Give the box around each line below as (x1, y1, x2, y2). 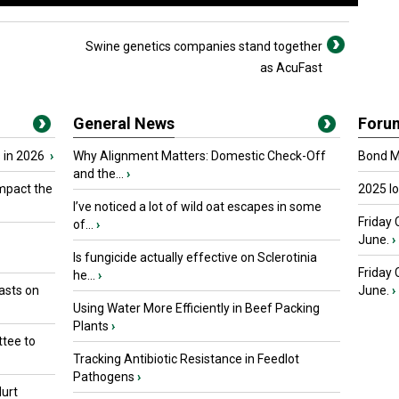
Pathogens (73, 370, 134, 384)
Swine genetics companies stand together (85, 39, 322, 53)
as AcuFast (260, 61, 322, 75)
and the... (73, 167, 124, 181)
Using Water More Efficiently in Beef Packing (73, 301, 320, 315)
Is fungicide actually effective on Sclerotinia (73, 250, 317, 265)
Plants (73, 319, 109, 333)
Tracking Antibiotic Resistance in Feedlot (73, 352, 299, 366)
